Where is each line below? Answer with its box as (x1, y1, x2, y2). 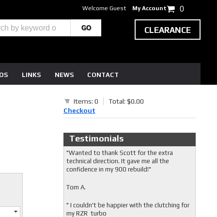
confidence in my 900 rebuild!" (66, 166, 153, 173)
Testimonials (69, 133, 124, 143)
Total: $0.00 (108, 97, 144, 105)
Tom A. (66, 184, 86, 191)
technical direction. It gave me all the (66, 157, 169, 165)
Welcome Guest (82, 5, 126, 12)
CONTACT (87, 71, 119, 78)
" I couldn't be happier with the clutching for (66, 201, 189, 209)
